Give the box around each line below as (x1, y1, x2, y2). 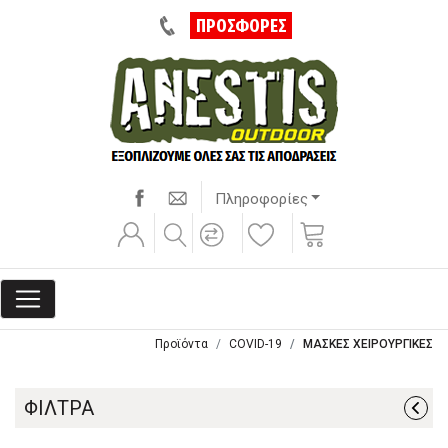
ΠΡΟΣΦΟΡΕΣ (195, 14, 287, 37)
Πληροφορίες (214, 189, 308, 208)
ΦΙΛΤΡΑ (24, 396, 94, 420)
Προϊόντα (155, 337, 208, 351)
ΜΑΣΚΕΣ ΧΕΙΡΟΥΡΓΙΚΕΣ (303, 337, 433, 351)
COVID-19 (229, 337, 282, 351)
